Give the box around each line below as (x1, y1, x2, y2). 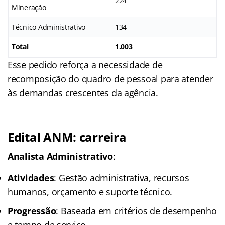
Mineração (12, 2, 46, 12)
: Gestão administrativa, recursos (54, 171, 189, 184)
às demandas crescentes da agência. (8, 86, 158, 99)
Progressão (8, 204, 56, 217)
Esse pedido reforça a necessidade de (8, 58, 163, 71)
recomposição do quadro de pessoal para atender (8, 72, 213, 85)
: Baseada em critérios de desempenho (56, 204, 217, 217)
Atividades (8, 171, 54, 184)
